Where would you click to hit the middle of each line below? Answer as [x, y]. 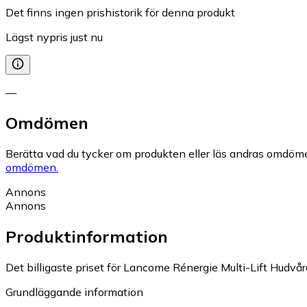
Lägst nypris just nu [54, 37]
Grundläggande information [74, 292]
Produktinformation [87, 237]
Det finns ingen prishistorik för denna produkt [120, 12]
